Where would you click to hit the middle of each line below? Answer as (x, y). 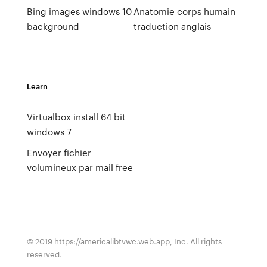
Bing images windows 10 (79, 11)
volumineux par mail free (80, 167)
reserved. (44, 254)
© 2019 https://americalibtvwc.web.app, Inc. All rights (124, 241)
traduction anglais (172, 26)
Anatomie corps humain (184, 11)
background (53, 26)
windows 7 (49, 132)
